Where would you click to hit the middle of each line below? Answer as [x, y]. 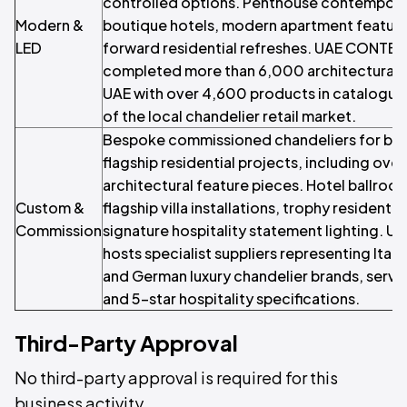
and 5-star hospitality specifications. [231, 298]
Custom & [50, 208]
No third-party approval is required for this [176, 377]
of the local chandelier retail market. [229, 116]
